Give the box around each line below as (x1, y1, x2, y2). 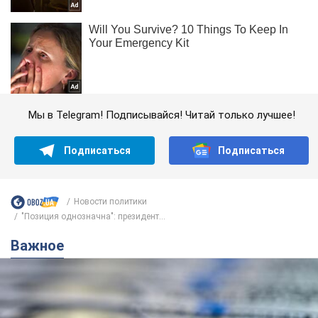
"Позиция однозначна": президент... (21, 211, 165, 221)
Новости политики (74, 197, 147, 207)
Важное (20, 236, 64, 254)
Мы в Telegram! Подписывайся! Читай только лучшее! (28, 108, 295, 121)
